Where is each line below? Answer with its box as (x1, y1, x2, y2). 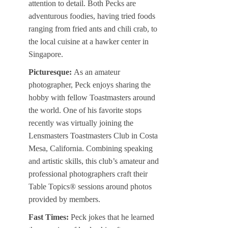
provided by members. (28, 195, 100, 204)
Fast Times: (28, 213, 69, 222)
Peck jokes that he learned (69, 213, 154, 222)
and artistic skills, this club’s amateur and (28, 157, 159, 166)
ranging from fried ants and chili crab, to (28, 24, 157, 34)
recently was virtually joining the (28, 119, 133, 128)
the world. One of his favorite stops (28, 106, 141, 115)
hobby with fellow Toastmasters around (28, 93, 155, 102)
